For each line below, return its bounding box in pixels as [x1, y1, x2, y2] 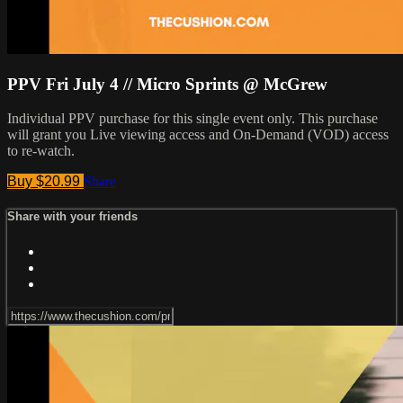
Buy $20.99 [7, 174, 84, 190]
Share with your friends [7, 210, 138, 224]
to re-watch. [7, 143, 75, 159]
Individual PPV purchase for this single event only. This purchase [7, 111, 378, 127]
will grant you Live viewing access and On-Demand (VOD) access [7, 127, 389, 143]
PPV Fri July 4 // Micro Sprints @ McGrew [7, 74, 327, 94]
